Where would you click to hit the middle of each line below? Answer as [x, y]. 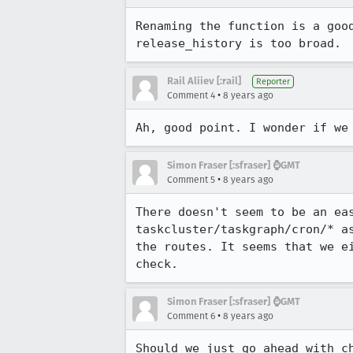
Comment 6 [191, 316]
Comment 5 [191, 180]
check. [157, 264]
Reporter [273, 82]
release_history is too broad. [238, 43]
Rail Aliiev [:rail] [204, 81]
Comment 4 [191, 95]
